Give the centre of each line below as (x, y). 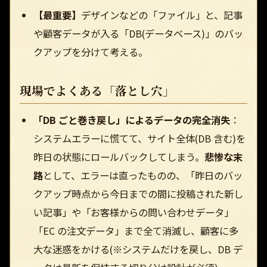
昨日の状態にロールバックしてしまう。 (119, 157)
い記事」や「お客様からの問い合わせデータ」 (133, 212)
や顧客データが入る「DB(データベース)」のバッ (138, 33)
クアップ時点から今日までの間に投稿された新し (138, 194)
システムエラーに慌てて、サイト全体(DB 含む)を (139, 139)
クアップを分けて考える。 (90, 52)
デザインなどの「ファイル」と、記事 (162, 15)
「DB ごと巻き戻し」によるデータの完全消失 (131, 120)
